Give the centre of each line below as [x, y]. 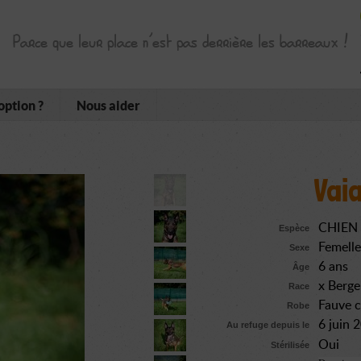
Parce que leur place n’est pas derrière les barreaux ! [180, 43]
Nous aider [108, 106]
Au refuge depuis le [268, 325]
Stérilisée [290, 345]
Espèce [294, 228]
